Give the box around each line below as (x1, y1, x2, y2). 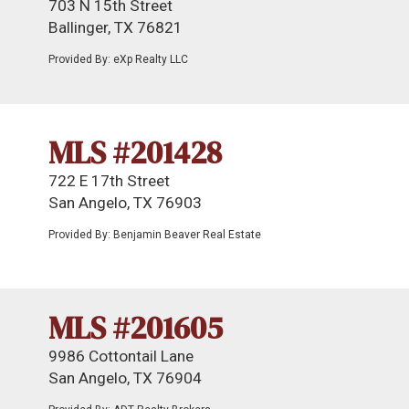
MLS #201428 (48, 131, 222, 173)
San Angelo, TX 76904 (48, 369, 202, 387)
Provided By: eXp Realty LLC (48, 53, 188, 66)
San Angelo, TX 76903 (48, 194, 202, 212)
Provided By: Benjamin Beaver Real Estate (48, 228, 261, 241)
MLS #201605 (48, 307, 223, 349)
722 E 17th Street (48, 172, 170, 190)
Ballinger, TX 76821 (48, 18, 183, 37)
